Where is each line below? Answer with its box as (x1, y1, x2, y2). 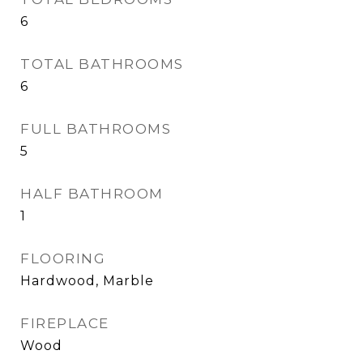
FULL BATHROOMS (20, 120, 171, 137)
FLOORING (20, 250, 105, 267)
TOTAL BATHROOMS (20, 55, 184, 72)
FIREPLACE (20, 314, 109, 331)
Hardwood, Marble (20, 272, 154, 288)
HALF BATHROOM (20, 185, 164, 202)
